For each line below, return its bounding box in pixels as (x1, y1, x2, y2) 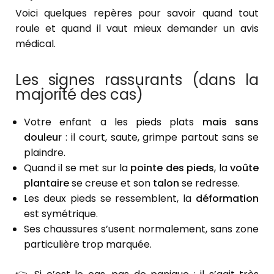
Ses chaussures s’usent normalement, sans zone (24, 222, 259, 237)
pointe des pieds (130, 161, 215, 176)
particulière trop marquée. (24, 237, 152, 252)
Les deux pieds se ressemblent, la (24, 191, 196, 206)
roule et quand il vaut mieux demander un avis (15, 21, 259, 36)
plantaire (24, 176, 69, 191)
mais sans (202, 115, 259, 130)
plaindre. (24, 146, 65, 160)
